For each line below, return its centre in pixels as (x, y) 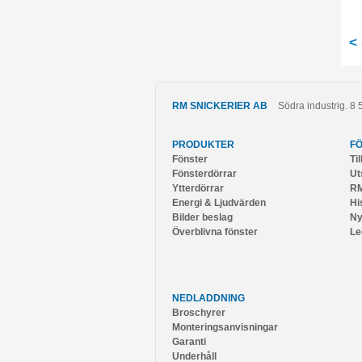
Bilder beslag (202, 217)
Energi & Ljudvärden (219, 203)
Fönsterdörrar (204, 174)
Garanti (189, 342)
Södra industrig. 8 (317, 106)
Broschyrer (199, 313)
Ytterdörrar (198, 188)
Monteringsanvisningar (225, 327)
